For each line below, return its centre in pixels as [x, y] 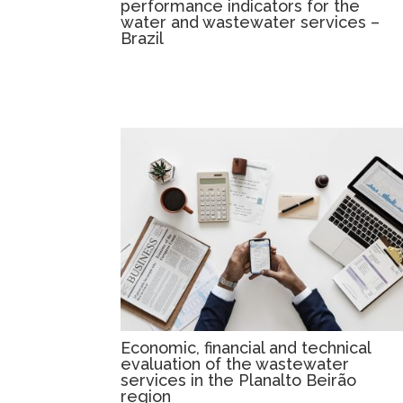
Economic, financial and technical [246, 348]
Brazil [143, 39]
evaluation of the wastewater [235, 364]
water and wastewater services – [251, 22]
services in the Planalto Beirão [239, 381]
